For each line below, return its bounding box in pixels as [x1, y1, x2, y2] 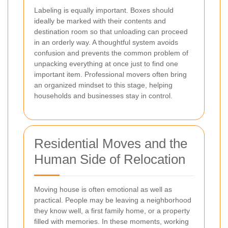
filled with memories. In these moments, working [34, 217, 189, 226]
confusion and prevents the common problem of [34, 49, 188, 58]
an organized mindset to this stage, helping [34, 81, 173, 90]
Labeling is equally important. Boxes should [34, 6, 174, 15]
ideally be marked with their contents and [34, 17, 166, 25]
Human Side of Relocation [34, 152, 185, 167]
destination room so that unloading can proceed [34, 27, 188, 36]
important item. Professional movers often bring [34, 70, 187, 79]
